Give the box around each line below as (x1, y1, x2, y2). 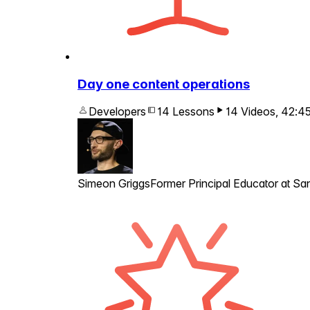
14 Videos (226, 104, 275, 119)
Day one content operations (77, 75, 250, 92)
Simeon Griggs (77, 176, 150, 191)
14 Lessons (157, 104, 215, 119)
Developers (89, 104, 146, 119)
